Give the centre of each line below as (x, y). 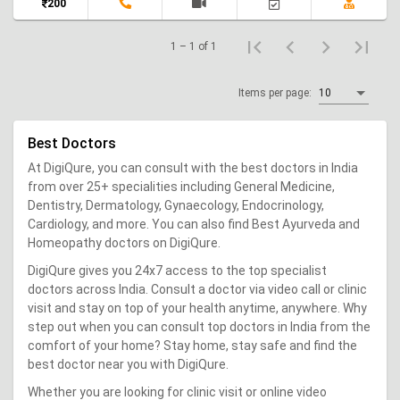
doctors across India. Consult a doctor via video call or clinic (197, 289)
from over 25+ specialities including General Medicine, (181, 186)
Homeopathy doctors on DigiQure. (124, 242)
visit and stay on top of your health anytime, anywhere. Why (197, 308)
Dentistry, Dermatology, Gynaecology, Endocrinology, (176, 205)
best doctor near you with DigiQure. (128, 364)
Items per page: (275, 92)
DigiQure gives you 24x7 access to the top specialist (177, 270)
